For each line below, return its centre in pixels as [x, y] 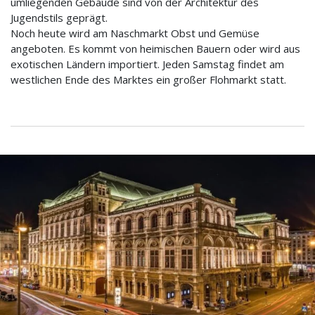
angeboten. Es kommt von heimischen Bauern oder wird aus [155, 49]
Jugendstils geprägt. [59, 18]
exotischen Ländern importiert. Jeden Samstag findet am [147, 64]
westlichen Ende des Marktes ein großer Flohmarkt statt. [148, 80]
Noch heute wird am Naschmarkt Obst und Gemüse [135, 33]
